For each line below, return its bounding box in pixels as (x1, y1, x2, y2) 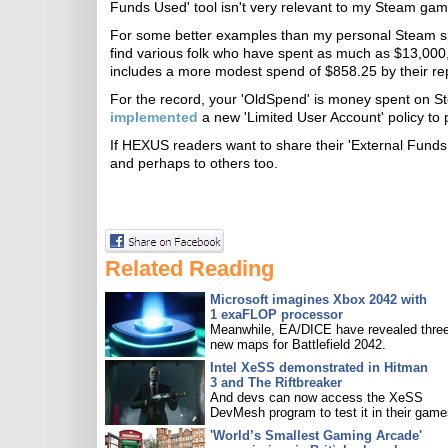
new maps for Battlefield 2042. (210, 337, 386, 352)
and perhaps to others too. (110, 155, 278, 171)
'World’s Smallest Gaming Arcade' (210, 428, 422, 443)
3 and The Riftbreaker (210, 375, 342, 390)
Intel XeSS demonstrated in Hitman (210, 360, 428, 375)
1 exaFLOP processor (210, 307, 343, 322)
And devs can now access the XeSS (210, 390, 423, 405)
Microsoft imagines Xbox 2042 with (210, 292, 427, 307)
